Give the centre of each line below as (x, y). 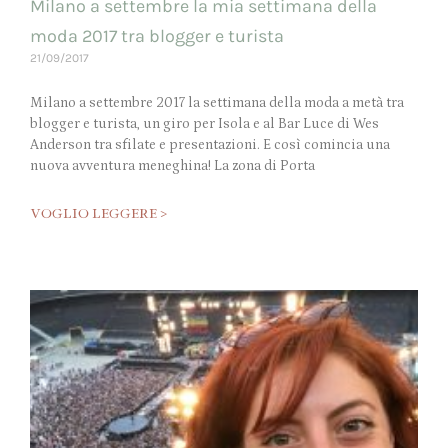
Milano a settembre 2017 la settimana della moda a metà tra (217, 103)
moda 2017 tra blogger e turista (157, 36)
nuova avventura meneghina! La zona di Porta (172, 166)
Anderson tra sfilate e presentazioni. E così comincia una (210, 145)
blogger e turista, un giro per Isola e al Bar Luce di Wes (204, 124)
